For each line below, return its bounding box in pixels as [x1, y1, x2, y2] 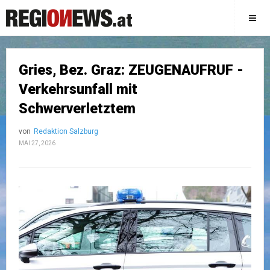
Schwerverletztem [19, 101, 136, 117]
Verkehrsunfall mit [19, 81, 137, 98]
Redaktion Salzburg [34, 127, 98, 136]
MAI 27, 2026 [19, 140, 55, 146]
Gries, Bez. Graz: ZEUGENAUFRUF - [19, 62, 243, 78]
